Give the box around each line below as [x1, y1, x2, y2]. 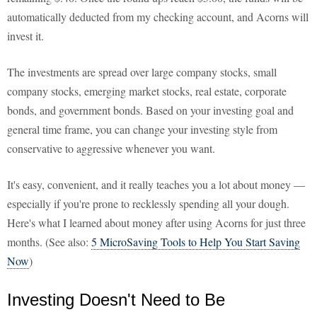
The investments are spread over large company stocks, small [7, 64, 277, 80]
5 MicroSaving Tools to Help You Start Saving [91, 234, 300, 250]
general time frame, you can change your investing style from [7, 122, 277, 137]
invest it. [7, 28, 44, 44]
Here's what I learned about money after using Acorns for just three [7, 215, 306, 231]
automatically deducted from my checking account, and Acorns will [7, 9, 309, 25]
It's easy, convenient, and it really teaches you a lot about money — [7, 177, 305, 192]
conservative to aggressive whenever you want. [7, 141, 215, 156]
